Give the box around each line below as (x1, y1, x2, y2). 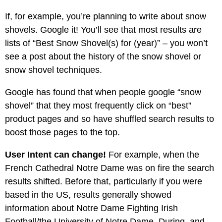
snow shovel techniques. (5, 65, 102, 75)
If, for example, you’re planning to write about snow (5, 11, 206, 21)
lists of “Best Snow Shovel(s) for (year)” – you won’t (5, 38, 208, 48)
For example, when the (106, 150, 199, 160)
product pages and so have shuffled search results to (5, 114, 214, 124)
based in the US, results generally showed (5, 190, 171, 200)
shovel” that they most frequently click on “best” (5, 101, 191, 111)
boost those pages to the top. (5, 127, 120, 137)
